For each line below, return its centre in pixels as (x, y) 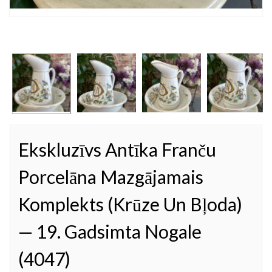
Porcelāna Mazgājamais (111, 176)
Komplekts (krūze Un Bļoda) (130, 204)
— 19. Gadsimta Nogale (110, 231)
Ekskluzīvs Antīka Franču (117, 149)
